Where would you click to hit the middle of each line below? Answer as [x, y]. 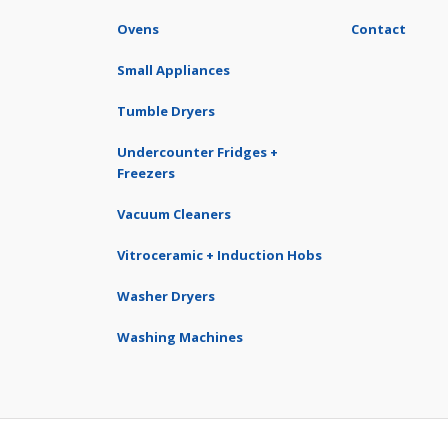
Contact [378, 29]
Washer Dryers [166, 296]
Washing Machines [180, 337]
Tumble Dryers [166, 111]
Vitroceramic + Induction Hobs [219, 255]
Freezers [146, 173]
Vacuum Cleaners [174, 214]
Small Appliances [173, 70]
